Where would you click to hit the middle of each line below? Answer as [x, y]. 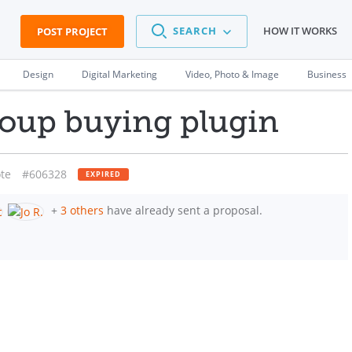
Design [38, 74]
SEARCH [195, 31]
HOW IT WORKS [300, 31]
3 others [82, 210]
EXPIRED [103, 174]
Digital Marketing [119, 74]
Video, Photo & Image [232, 74]
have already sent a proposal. [183, 210]
